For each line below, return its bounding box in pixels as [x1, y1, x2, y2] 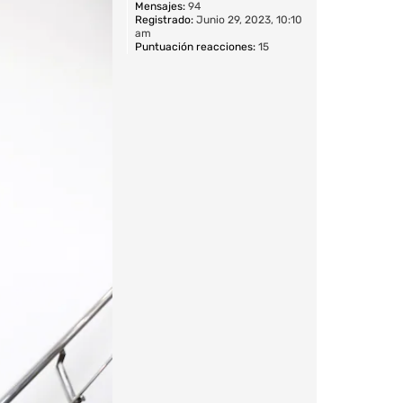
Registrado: [135, 13, 193, 26]
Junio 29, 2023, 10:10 [193, 13, 302, 26]
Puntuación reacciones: [135, 40, 255, 53]
